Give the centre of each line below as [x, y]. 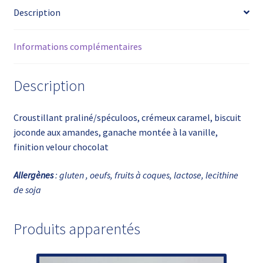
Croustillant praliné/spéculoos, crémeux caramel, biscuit [127, 118]
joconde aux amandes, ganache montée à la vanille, [115, 132]
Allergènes [34, 175]
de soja [27, 189]
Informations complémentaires [77, 46]
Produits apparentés [77, 229]
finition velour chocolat [61, 147]
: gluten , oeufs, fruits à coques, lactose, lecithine [146, 175]
